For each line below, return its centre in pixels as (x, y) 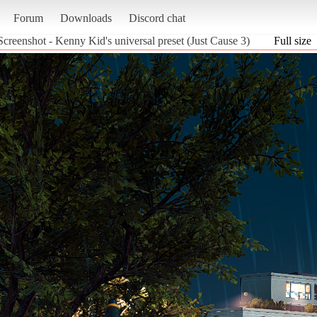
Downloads (86, 18)
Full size (293, 40)
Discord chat (157, 18)
